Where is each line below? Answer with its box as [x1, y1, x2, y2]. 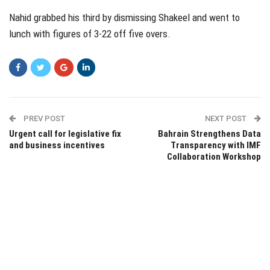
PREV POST [22, 114, 65, 124]
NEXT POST [205, 114, 248, 124]
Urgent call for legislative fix [9, 128, 121, 140]
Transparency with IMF [171, 140, 261, 151]
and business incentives [9, 140, 105, 151]
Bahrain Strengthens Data [158, 128, 261, 140]
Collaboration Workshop [167, 151, 261, 163]
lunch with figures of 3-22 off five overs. [9, 28, 171, 40]
